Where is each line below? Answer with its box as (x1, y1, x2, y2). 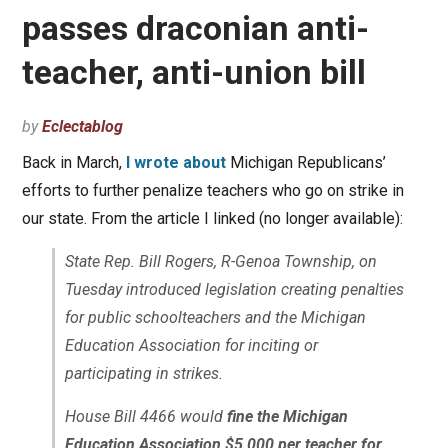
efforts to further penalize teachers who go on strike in (21, 181, 404, 201)
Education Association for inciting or (64, 336, 318, 356)
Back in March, (21, 153, 126, 173)
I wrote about (125, 153, 226, 173)
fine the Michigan (226, 407, 348, 427)
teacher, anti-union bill (21, 52, 366, 93)
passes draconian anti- (21, 8, 369, 49)
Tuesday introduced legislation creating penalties (64, 280, 404, 300)
